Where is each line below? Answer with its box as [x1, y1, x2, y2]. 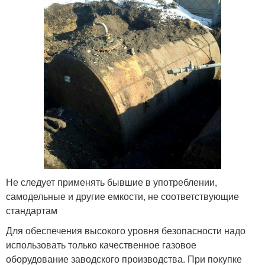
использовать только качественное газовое [6, 237, 196, 251]
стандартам [6, 203, 57, 217]
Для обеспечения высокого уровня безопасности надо [6, 223, 245, 237]
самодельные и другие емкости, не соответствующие [6, 189, 239, 203]
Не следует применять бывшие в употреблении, [6, 174, 217, 189]
